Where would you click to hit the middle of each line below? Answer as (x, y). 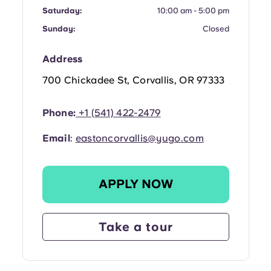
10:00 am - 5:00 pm (193, 10)
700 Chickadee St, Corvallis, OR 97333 (133, 80)
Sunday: (58, 28)
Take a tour (135, 227)
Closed (216, 28)
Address (62, 59)
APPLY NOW (135, 184)
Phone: (59, 113)
